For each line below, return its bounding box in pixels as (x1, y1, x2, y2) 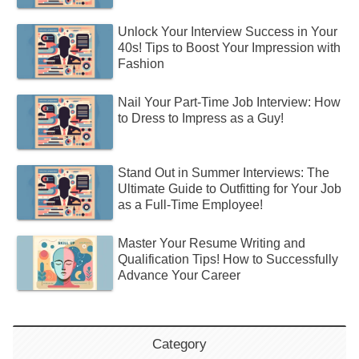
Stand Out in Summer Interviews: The (118, 166, 330, 180)
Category (152, 336, 207, 352)
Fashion (118, 57, 165, 71)
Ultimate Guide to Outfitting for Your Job (118, 182, 342, 196)
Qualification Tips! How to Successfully (118, 252, 339, 267)
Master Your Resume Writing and (118, 236, 306, 251)
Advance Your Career (118, 268, 241, 283)
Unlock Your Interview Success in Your (118, 25, 338, 39)
